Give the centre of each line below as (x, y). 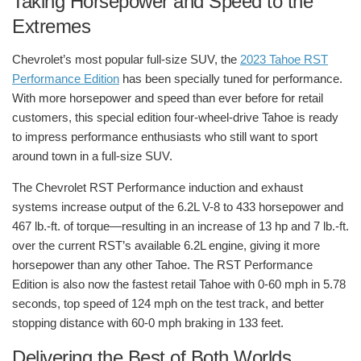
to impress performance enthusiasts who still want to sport (165, 136)
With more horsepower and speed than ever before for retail (168, 98)
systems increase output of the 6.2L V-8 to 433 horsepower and (178, 206)
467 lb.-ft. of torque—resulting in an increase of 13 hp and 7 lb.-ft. (180, 226)
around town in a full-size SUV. (95, 156)
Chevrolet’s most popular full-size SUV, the (126, 59)
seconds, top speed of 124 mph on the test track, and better (168, 303)
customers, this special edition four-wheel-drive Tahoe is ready (175, 117)
